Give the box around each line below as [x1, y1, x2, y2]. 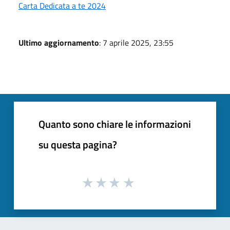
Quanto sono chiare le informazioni [39, 116, 191, 132]
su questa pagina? [39, 136, 117, 152]
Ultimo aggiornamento [18, 36, 99, 49]
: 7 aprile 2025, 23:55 [99, 36, 174, 49]
